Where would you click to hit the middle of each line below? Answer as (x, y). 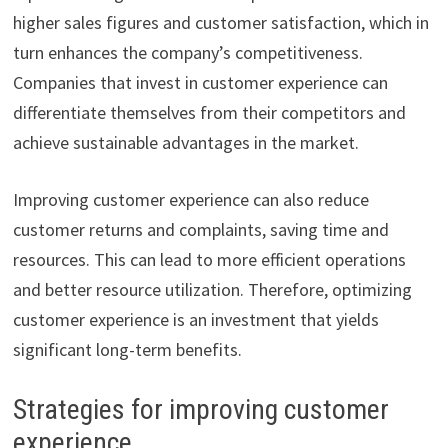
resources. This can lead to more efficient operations (209, 260)
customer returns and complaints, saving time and (200, 230)
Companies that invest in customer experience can (200, 83)
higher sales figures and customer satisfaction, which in (220, 23)
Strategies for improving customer (200, 410)
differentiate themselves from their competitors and (209, 113)
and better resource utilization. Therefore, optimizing (212, 290)
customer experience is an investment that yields (195, 320)
